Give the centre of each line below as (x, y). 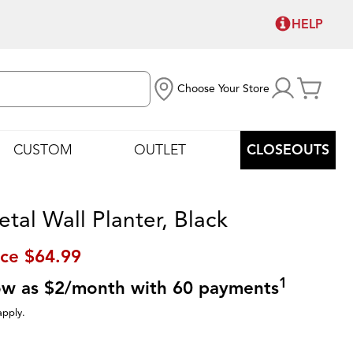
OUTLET (160, 149)
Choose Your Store (223, 89)
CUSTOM (43, 149)
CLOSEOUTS (288, 149)
